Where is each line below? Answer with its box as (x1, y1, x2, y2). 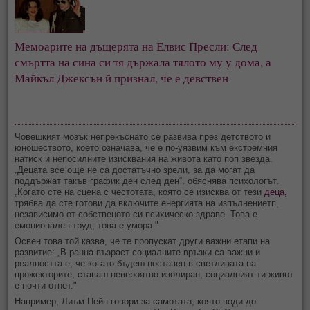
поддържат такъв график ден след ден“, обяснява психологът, (15, 175, 280, 186)
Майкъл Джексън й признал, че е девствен (15, 69, 229, 86)
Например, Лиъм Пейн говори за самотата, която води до (15, 295, 257, 307)
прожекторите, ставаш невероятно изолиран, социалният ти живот (15, 268, 294, 280)
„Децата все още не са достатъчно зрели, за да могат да (15, 164, 255, 175)
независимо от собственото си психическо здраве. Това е (15, 208, 258, 219)
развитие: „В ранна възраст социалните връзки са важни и (15, 246, 261, 257)
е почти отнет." (15, 280, 77, 291)
